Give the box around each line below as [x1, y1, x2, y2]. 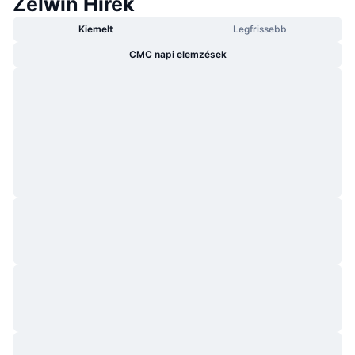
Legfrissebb [232, 22, 287, 35]
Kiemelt [78, 22, 113, 35]
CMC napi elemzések [128, 48, 227, 60]
